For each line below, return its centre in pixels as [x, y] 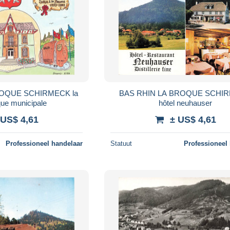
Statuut [121, 143]
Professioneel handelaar [44, 143]
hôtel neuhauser [186, 103]
